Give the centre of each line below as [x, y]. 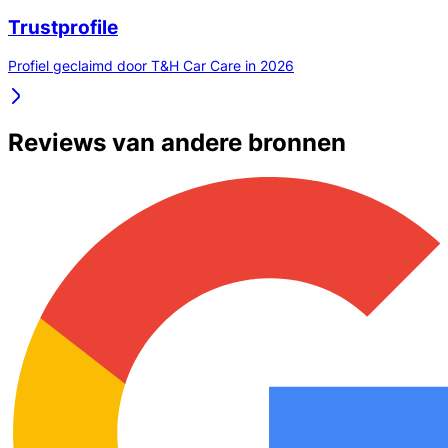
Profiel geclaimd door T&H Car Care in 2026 [151, 66]
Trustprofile [63, 27]
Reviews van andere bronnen [177, 143]
